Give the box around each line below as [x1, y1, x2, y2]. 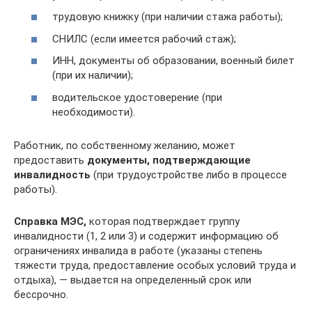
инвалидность [14, 168, 91, 181]
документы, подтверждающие [87, 153, 251, 166]
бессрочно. [14, 288, 68, 301]
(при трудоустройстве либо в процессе [91, 168, 287, 181]
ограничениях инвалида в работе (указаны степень [14, 244, 263, 257]
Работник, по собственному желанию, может [14, 139, 235, 152]
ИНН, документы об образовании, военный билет [52, 54, 295, 67]
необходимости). [52, 105, 135, 118]
